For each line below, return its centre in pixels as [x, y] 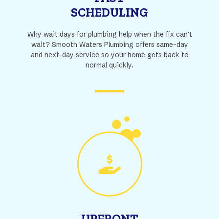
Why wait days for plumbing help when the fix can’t [109, 34]
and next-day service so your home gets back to [109, 55]
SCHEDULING [109, 12]
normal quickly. [109, 65]
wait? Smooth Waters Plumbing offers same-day [109, 44]
